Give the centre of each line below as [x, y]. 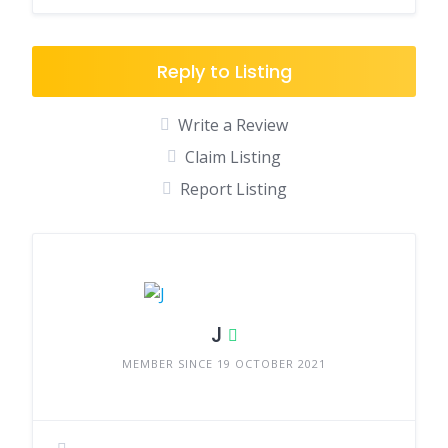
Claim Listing [233, 157]
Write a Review [233, 125]
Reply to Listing [224, 71]
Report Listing [233, 189]
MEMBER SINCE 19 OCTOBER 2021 [224, 363]
